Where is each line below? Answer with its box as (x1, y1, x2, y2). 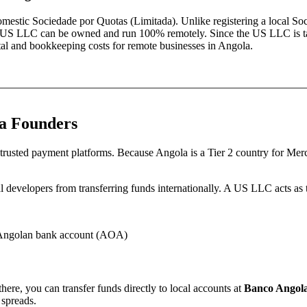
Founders (7, 114, 77, 132)
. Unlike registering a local (175, 14, 292, 27)
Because (114, 146, 156, 158)
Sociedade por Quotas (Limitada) (32, 14, 175, 27)
